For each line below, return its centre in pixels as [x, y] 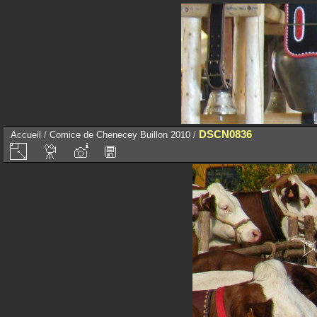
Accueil [26, 135]
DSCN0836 [225, 134]
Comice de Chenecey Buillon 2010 [120, 135]
